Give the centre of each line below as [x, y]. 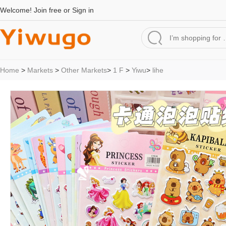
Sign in [83, 10]
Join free [48, 10]
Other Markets [84, 70]
